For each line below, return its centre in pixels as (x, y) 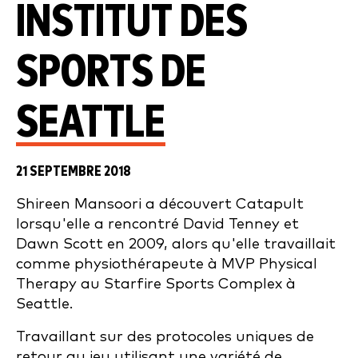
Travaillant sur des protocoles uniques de (165, 337)
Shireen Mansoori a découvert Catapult (160, 204)
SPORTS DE (111, 73)
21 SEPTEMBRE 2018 (74, 171)
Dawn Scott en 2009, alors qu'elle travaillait (176, 244)
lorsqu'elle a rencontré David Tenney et (157, 224)
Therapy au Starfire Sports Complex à (156, 284)
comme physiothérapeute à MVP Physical (167, 264)
